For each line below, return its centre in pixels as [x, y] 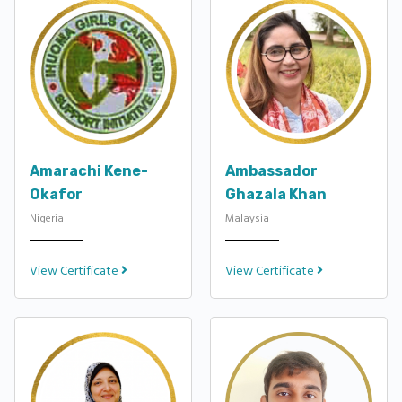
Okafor [56, 194]
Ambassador [271, 171]
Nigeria [47, 218]
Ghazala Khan [276, 194]
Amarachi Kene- [89, 171]
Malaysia [247, 218]
